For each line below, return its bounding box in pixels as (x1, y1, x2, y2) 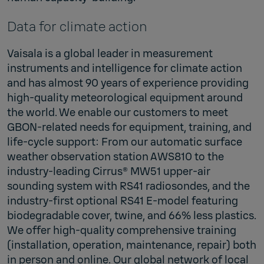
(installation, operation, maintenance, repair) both (7, 237, 256, 252)
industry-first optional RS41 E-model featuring (7, 193, 238, 208)
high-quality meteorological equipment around (7, 90, 243, 105)
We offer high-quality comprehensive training (7, 223, 236, 237)
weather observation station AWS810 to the (7, 149, 224, 164)
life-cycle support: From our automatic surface (7, 134, 242, 149)
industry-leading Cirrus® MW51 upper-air (7, 164, 210, 179)
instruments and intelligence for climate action (7, 61, 242, 75)
